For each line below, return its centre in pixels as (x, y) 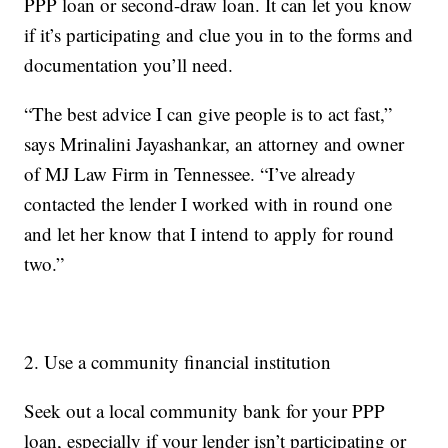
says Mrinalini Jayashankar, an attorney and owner (214, 144)
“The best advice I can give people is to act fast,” (208, 114)
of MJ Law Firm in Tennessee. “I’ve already (190, 174)
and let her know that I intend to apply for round (209, 234)
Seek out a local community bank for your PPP (205, 411)
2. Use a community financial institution (178, 362)
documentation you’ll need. (129, 65)
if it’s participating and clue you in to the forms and (219, 35)
